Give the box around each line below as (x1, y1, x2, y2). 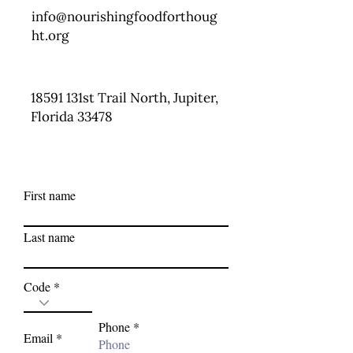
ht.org (32, 26, 69, 44)
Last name (24, 228, 75, 245)
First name (24, 186, 76, 203)
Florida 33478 (31, 107, 113, 125)
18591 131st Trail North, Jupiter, (31, 88, 218, 106)
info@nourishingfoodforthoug (32, 7, 217, 25)
